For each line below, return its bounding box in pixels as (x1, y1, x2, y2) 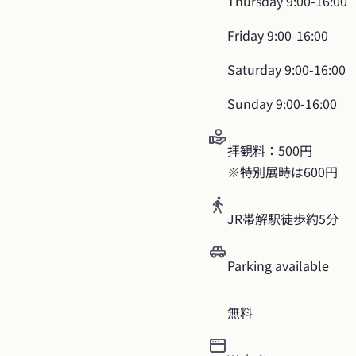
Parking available (227, 256, 329, 276)
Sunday (227, 94, 273, 114)
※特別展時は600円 (227, 162, 338, 182)
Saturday (227, 60, 281, 79)
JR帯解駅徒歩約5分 (227, 209, 339, 229)
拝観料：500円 (227, 141, 312, 161)
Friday (227, 25, 264, 45)
